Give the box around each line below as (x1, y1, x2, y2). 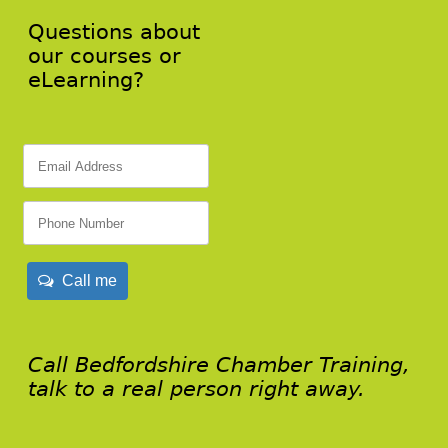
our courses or (28, 44, 182, 69)
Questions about (28, 20, 201, 45)
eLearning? (28, 68, 145, 93)
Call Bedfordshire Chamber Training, (28, 352, 411, 377)
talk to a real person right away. (28, 376, 366, 401)
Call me (53, 271, 117, 289)
